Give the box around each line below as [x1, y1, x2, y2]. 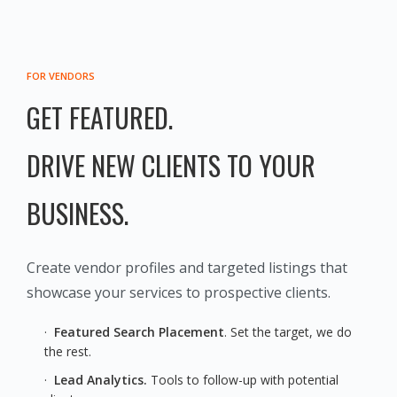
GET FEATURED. [27, 97, 173, 138]
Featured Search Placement [54, 323, 224, 341]
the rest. [44, 343, 91, 361]
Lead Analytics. [54, 371, 147, 389]
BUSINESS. [27, 193, 128, 234]
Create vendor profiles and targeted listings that [27, 258, 347, 278]
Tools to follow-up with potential [147, 371, 339, 389]
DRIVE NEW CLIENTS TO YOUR [27, 145, 315, 186]
